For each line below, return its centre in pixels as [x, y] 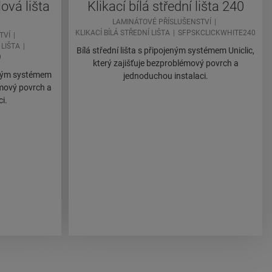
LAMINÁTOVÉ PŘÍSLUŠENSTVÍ [161, 22]
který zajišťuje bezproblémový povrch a [165, 63]
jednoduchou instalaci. [165, 76]
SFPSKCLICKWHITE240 [217, 33]
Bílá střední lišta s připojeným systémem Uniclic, [165, 51]
